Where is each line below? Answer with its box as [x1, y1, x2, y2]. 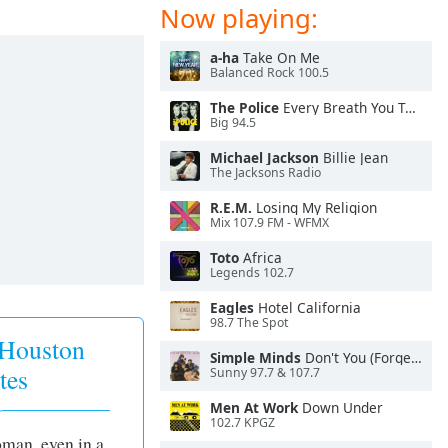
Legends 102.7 [210, 264, 294, 282]
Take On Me [239, 48, 320, 67]
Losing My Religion [252, 198, 377, 217]
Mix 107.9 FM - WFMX [210, 214, 329, 232]
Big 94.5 [210, 114, 256, 132]
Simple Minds [210, 348, 301, 367]
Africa [239, 248, 282, 267]
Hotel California [254, 298, 361, 317]
